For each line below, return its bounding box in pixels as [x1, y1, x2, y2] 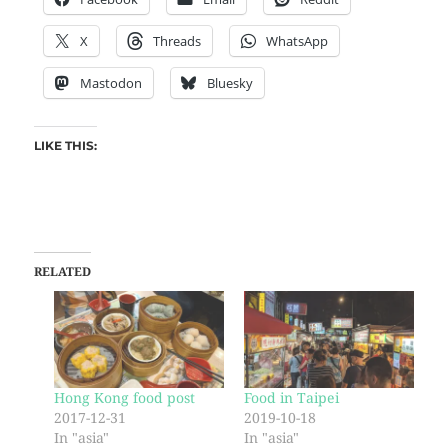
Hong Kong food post [53, 390, 195, 407]
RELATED [33, 264, 91, 279]
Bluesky [206, 73, 253, 92]
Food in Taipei [243, 390, 339, 407]
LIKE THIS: [33, 137, 97, 153]
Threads [152, 31, 201, 50]
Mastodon [79, 73, 142, 92]
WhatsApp [265, 31, 328, 50]
